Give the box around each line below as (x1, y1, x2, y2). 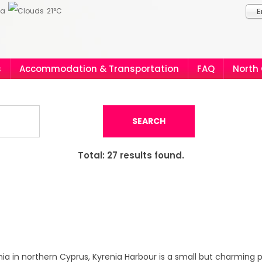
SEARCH (132, 115, 166, 127)
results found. (118, 149, 184, 161)
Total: (78, 149, 107, 161)
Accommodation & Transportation (19, 63, 179, 75)
